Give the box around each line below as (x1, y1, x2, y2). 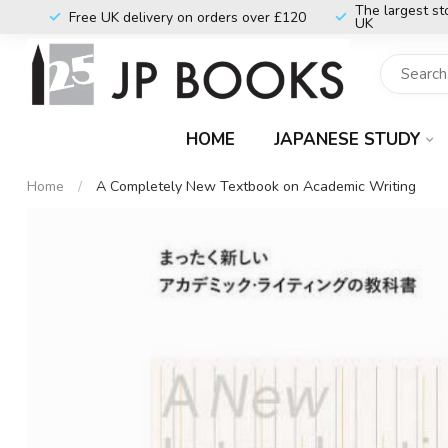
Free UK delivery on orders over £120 (68, 7, 306, 27)
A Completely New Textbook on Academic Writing (96, 177, 416, 196)
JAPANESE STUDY (274, 128, 421, 151)
